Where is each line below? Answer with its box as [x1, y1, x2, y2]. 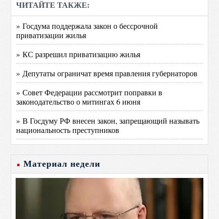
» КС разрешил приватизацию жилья [16, 49, 141, 59]
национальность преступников [16, 125, 120, 135]
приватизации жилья [16, 30, 87, 40]
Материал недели [23, 159, 101, 169]
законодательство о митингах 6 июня [16, 96, 141, 107]
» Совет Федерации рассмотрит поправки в [16, 87, 163, 97]
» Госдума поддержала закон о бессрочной [16, 21, 158, 31]
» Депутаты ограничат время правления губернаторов [16, 68, 198, 78]
